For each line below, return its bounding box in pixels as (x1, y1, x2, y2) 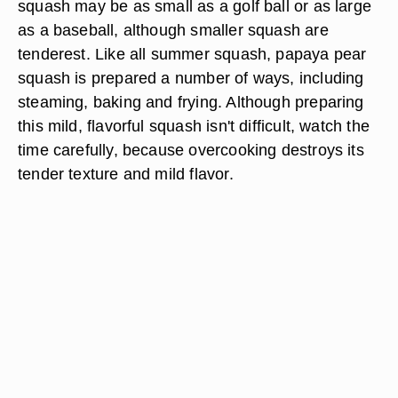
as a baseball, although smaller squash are (18, 20, 329, 39)
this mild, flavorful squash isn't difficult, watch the (18, 116, 370, 135)
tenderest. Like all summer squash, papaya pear (18, 44, 367, 63)
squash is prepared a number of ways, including (18, 68, 364, 87)
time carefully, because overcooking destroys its (18, 140, 364, 159)
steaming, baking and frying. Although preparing (18, 92, 364, 111)
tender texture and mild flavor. (18, 164, 234, 183)
